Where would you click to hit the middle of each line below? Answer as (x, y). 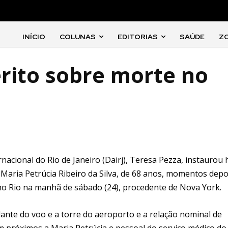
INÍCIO (34, 37)
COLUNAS (78, 37)
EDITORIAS (138, 37)
